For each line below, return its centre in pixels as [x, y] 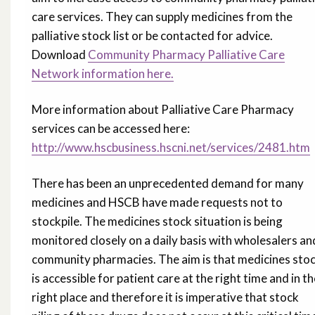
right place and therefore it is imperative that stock [165, 297]
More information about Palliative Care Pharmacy [163, 110]
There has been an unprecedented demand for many [168, 184]
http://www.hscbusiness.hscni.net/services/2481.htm [171, 148]
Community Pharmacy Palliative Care [186, 55]
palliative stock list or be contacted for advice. [152, 36]
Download [60, 55]
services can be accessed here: [111, 129]
